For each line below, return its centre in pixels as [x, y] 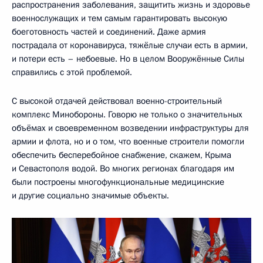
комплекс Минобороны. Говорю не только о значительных [127, 114]
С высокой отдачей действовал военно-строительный [117, 101]
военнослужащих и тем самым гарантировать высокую [119, 18]
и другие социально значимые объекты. [90, 195]
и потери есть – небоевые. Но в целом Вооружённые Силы [128, 58]
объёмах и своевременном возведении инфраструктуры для [130, 128]
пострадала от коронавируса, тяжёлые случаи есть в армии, [130, 45]
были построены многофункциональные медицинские [118, 182]
